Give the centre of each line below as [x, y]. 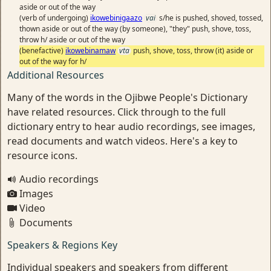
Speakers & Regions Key [62, 245]
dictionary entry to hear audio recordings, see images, [131, 126]
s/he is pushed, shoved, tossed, [211, 18]
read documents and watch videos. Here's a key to [122, 141]
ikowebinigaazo [116, 18]
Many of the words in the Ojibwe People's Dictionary [127, 97]
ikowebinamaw [90, 51]
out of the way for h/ [53, 61]
